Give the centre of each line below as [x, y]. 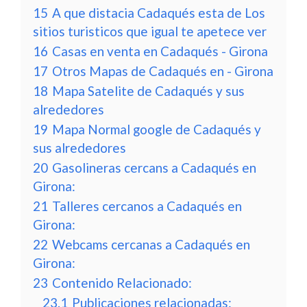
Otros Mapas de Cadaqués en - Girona [163, 71]
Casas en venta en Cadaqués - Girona [160, 51]
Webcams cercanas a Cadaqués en [151, 244]
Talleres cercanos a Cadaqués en [147, 206]
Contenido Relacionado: [122, 283]
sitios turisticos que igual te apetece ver [150, 31]
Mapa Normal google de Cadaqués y [157, 129]
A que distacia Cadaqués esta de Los [159, 13]
